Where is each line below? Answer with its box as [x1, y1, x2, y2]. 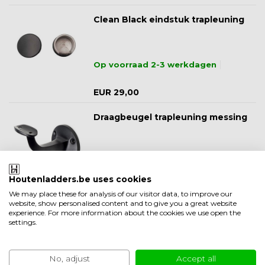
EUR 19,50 [93, 184, 137, 195]
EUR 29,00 [93, 86, 139, 98]
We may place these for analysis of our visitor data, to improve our [9, 189, 232, 198]
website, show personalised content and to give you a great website [9, 199, 237, 208]
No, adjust [49, 254, 90, 263]
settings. [9, 218, 37, 227]
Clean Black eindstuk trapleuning [93, 14, 244, 25]
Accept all [176, 254, 216, 263]
